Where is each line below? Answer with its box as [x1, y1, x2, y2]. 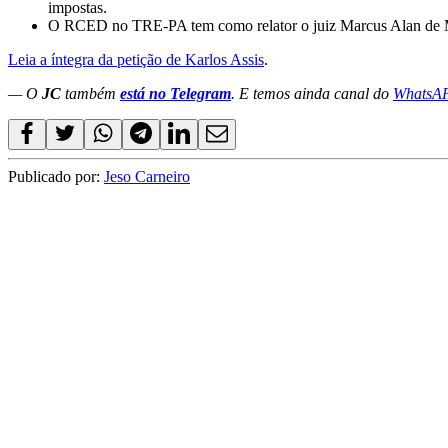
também [61, 85, 120, 103]
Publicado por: [8, 168, 104, 186]
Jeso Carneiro [104, 168, 190, 186]
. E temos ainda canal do [231, 85, 393, 103]
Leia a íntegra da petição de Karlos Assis [8, 51, 264, 69]
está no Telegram [120, 85, 231, 103]
